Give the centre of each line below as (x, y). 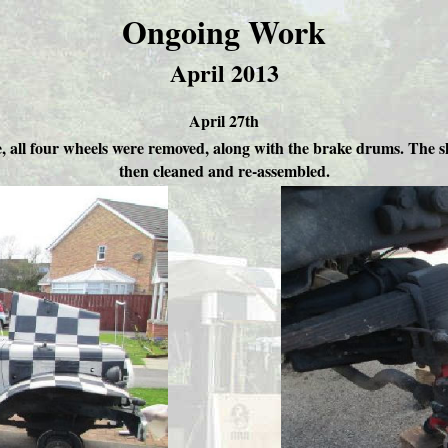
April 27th (224, 120)
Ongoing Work (224, 31)
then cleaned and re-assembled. (224, 170)
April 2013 (224, 72)
